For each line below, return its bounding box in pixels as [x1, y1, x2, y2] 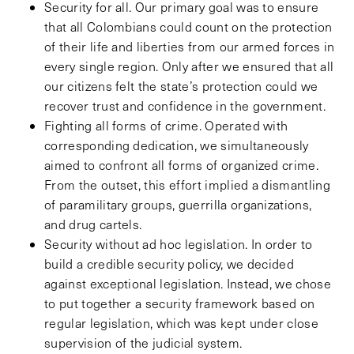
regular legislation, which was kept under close [44, 314, 319, 332]
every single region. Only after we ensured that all [44, 58, 334, 75]
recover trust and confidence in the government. [44, 97, 326, 115]
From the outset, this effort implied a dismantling [44, 176, 331, 194]
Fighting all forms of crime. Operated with [44, 117, 288, 134]
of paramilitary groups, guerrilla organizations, [44, 196, 312, 213]
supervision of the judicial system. [44, 334, 243, 352]
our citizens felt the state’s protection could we [44, 77, 318, 95]
